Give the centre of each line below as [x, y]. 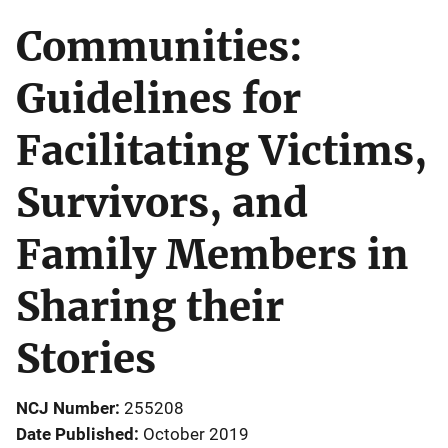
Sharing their [150, 306]
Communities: [159, 46]
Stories [86, 358]
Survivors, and [162, 202]
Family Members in [212, 254]
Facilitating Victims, [221, 150]
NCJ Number [65, 407]
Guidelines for [158, 98]
